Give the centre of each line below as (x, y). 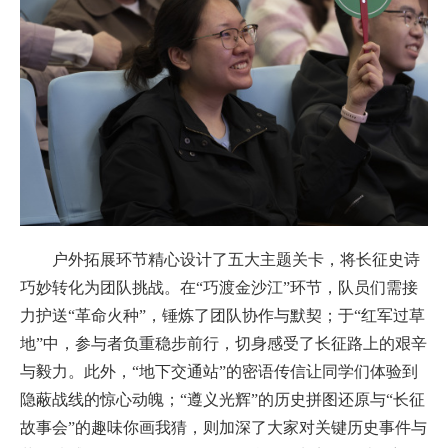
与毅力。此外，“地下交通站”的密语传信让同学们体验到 (219, 371)
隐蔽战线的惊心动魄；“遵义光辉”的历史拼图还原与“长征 (222, 399)
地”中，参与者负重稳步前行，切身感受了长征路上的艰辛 (223, 343)
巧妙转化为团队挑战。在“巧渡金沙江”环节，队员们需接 (219, 287)
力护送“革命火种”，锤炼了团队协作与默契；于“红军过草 (222, 315)
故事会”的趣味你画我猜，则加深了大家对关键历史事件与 (223, 427)
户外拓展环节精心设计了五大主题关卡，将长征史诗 (236, 259)
